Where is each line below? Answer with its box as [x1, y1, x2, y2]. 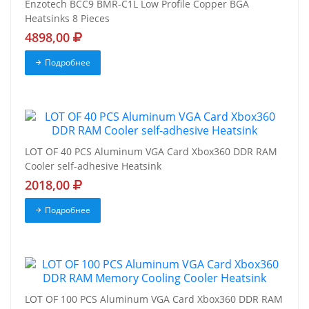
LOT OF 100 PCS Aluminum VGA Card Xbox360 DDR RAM [25, 292, 283, 306]
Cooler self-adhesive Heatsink [25, 159, 161, 173]
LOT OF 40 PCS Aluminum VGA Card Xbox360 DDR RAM [25, 145, 277, 159]
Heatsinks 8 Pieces [25, 12, 110, 26]
